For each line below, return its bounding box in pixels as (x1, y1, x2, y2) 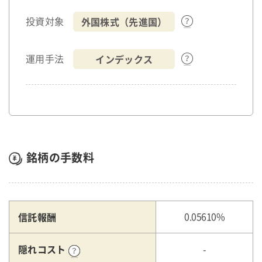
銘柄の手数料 (26, 149, 94, 166)
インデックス (95, 52, 153, 67)
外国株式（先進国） (81, 15, 167, 29)
